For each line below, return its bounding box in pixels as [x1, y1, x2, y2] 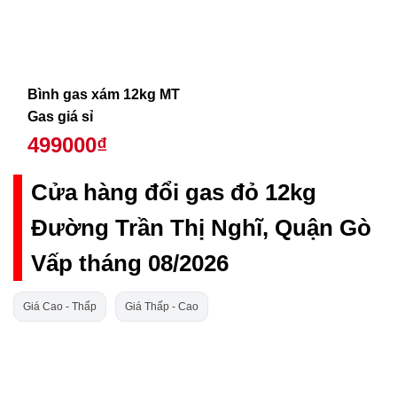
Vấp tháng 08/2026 [31, 250, 229, 276]
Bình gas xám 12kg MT [27, 86, 180, 102]
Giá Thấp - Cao [125, 300, 198, 313]
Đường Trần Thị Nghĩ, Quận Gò [31, 214, 371, 240]
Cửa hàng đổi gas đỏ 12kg [31, 179, 316, 205]
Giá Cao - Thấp [23, 300, 97, 313]
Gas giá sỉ [27, 108, 93, 124]
